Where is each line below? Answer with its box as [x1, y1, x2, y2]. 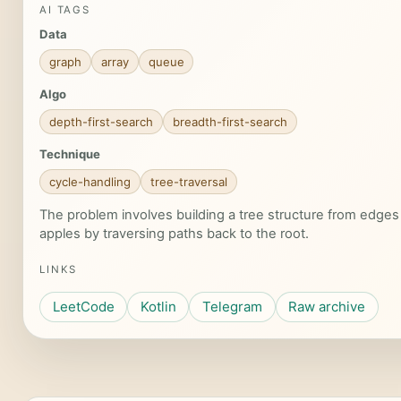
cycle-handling [48, 174, 131, 189]
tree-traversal [149, 174, 227, 189]
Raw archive [288, 298, 366, 316]
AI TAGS [38, 4, 90, 17]
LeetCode [52, 298, 115, 316]
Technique [38, 146, 100, 161]
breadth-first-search [172, 114, 287, 129]
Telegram [201, 298, 262, 316]
